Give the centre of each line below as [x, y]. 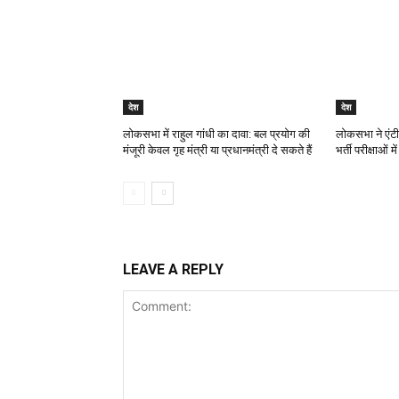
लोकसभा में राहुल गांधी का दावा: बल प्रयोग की [216, 134]
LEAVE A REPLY [173, 270]
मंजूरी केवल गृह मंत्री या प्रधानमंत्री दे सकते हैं [217, 151]
